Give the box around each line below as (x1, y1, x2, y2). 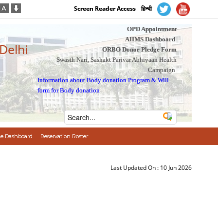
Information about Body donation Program (37, 76, 150, 84)
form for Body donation (37, 87, 100, 94)
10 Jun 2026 (160, 163, 192, 172)
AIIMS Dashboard (125, 36, 175, 43)
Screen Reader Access (74, 4, 136, 13)
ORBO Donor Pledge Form (102, 46, 177, 53)
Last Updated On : (110, 163, 161, 172)
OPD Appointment (127, 25, 177, 33)
